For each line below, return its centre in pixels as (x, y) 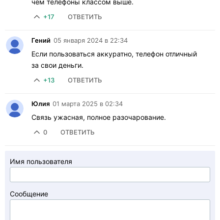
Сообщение (29, 193)
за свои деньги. (57, 65)
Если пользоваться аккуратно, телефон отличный (114, 54)
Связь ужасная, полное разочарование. (99, 117)
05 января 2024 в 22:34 (91, 40)
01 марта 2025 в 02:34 (88, 103)
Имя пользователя (41, 161)
